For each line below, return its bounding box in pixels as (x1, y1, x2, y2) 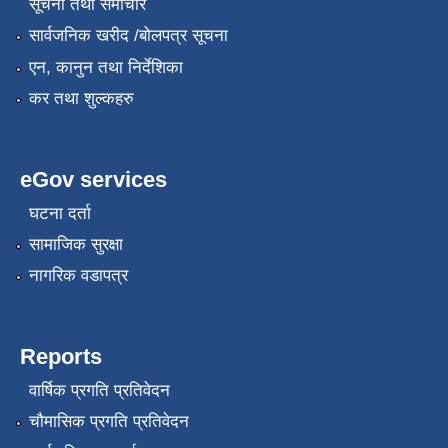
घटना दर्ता (28, 203, 91, 223)
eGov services (20, 167, 167, 193)
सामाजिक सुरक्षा (28, 234, 123, 254)
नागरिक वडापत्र (28, 266, 128, 286)
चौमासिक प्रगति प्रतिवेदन (28, 412, 189, 432)
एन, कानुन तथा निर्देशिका (28, 57, 183, 77)
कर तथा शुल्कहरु (28, 89, 134, 109)
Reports (20, 344, 102, 370)
